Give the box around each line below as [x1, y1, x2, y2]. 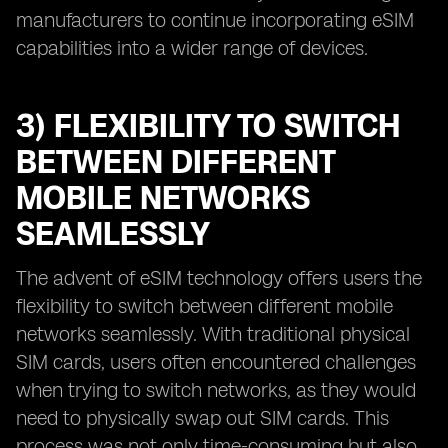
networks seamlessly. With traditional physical [16, 322, 410, 346]
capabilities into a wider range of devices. [16, 36, 368, 60]
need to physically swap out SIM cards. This [16, 406, 389, 430]
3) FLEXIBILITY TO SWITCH [16, 107, 400, 145]
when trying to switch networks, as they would [16, 378, 416, 402]
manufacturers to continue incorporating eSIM [16, 8, 414, 32]
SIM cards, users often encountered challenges [16, 350, 416, 374]
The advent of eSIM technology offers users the [16, 266, 422, 290]
